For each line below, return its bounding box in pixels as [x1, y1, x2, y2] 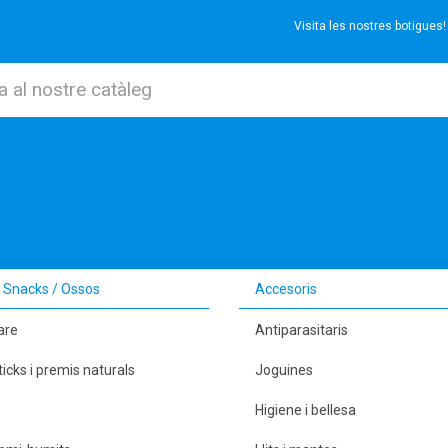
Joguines [255, 362, 313, 379]
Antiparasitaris [255, 322, 348, 339]
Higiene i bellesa [255, 402, 356, 419]
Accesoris [255, 281, 317, 298]
